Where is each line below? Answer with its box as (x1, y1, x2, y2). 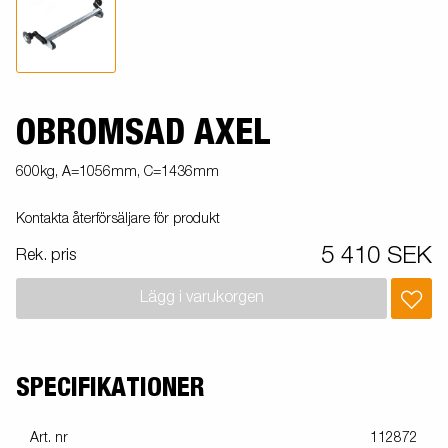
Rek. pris (16, 247, 76, 264)
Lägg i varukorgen (139, 290, 264, 307)
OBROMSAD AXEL (16, 114, 270, 151)
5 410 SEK (321, 243, 432, 268)
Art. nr (30, 430, 68, 445)
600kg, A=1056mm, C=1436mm (16, 164, 219, 179)
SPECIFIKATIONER (16, 374, 204, 401)
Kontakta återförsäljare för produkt (16, 211, 220, 226)
